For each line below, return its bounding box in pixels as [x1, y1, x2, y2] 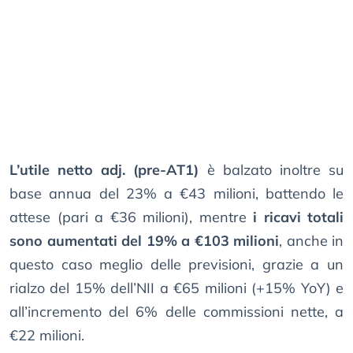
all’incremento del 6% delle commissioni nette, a [9, 303, 344, 321]
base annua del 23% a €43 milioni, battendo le [9, 184, 344, 203]
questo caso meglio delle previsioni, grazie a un [9, 255, 344, 274]
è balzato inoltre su [199, 161, 344, 180]
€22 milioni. [9, 326, 84, 345]
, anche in [279, 232, 344, 251]
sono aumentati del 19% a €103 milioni [9, 232, 279, 251]
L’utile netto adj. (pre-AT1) [9, 161, 199, 180]
